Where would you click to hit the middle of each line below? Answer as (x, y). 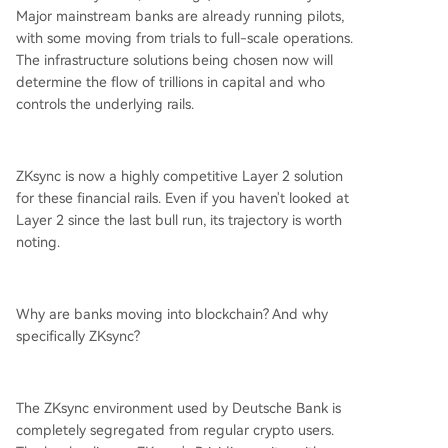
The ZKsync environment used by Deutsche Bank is (178, 408)
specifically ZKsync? (78, 336)
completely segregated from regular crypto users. (175, 430)
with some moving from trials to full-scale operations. (184, 38)
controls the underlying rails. (105, 104)
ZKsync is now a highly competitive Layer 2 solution (179, 176)
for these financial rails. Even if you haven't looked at (182, 198)
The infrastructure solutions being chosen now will (174, 60)
